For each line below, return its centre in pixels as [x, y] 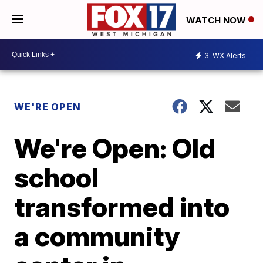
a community [97, 236]
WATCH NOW [217, 20]
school [57, 177]
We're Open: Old [115, 148]
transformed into [122, 206]
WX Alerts [228, 56]
